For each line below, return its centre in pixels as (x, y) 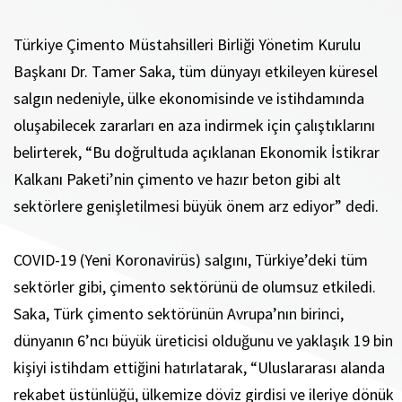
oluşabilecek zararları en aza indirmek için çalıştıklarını (194, 126)
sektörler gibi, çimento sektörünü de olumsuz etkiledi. (195, 287)
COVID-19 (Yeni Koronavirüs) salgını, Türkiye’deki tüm (191, 260)
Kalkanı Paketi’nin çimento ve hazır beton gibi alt (177, 179)
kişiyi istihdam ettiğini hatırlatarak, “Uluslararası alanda (199, 368)
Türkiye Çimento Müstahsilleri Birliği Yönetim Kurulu (187, 45)
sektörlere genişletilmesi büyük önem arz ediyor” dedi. (203, 206)
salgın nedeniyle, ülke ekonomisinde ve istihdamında (189, 99)
